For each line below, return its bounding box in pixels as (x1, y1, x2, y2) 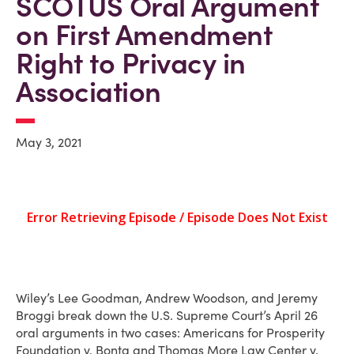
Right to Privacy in (16, 45, 246, 81)
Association (16, 73, 161, 110)
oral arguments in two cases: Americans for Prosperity (16, 325, 325, 341)
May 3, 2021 (16, 134, 82, 150)
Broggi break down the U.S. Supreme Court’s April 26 (16, 307, 318, 323)
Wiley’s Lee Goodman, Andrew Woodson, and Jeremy (16, 290, 318, 306)
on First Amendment (16, 17, 272, 53)
